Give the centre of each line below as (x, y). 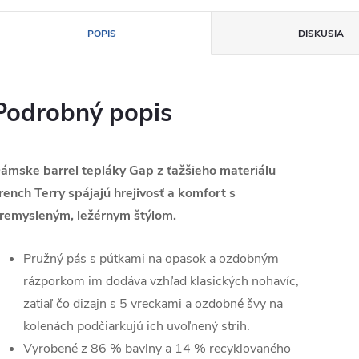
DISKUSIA (321, 34)
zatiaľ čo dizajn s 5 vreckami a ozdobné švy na (153, 304)
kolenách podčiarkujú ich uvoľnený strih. (137, 326)
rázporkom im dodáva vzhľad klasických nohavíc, (161, 281)
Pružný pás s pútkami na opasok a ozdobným (151, 259)
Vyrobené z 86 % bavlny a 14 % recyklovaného (157, 349)
